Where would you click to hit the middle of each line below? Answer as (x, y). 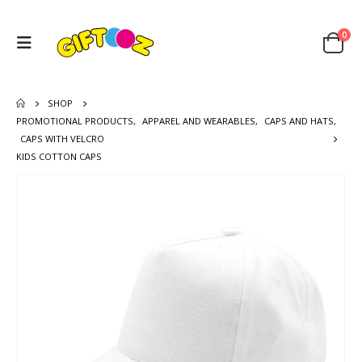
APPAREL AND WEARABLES (199, 120)
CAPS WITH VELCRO (62, 138)
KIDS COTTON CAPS (59, 156)
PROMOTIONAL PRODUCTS (75, 120)
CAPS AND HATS (299, 120)
